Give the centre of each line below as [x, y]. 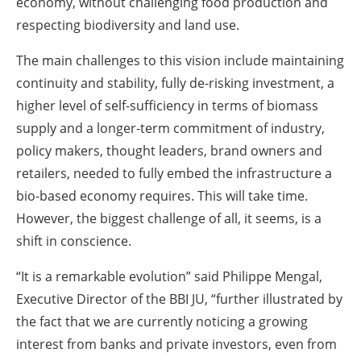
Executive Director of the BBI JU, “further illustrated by [179, 299]
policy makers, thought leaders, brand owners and [169, 150]
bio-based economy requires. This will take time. [162, 195]
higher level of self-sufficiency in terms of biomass [167, 105]
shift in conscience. [74, 241]
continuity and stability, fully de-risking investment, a [175, 83]
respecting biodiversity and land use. [128, 25]
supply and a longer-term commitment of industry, [170, 128]
